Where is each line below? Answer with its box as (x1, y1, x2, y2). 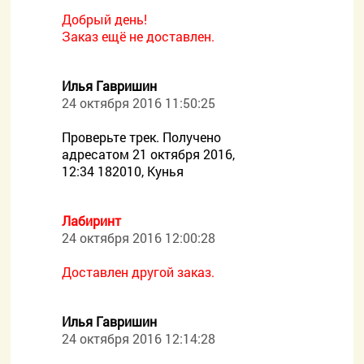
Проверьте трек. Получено (62, 128, 222, 145)
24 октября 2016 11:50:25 (62, 94, 216, 111)
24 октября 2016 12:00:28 (62, 229, 216, 246)
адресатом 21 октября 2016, (62, 145, 236, 162)
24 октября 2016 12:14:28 (62, 330, 216, 347)
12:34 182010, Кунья (62, 162, 184, 180)
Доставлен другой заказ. (62, 263, 215, 280)
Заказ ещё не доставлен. (62, 28, 215, 45)
